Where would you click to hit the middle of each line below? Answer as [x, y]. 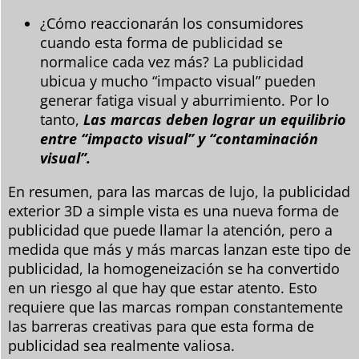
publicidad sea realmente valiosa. [121, 345]
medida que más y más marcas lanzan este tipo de [179, 249]
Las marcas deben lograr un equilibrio [215, 119]
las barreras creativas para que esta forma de [161, 326]
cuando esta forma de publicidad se [161, 42]
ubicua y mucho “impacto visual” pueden [178, 81]
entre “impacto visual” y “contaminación [179, 138]
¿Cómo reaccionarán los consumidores [172, 23]
